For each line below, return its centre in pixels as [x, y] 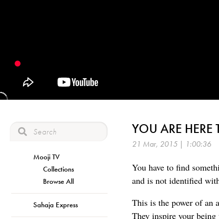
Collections [58, 169]
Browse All [58, 181]
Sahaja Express [55, 205]
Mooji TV [46, 157]
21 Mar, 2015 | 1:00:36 [172, 144]
